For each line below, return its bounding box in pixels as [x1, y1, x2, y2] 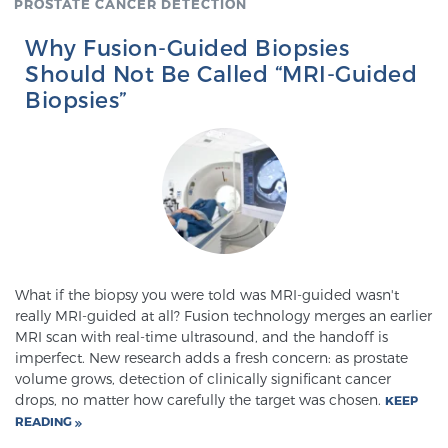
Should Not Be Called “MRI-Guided [25, 60, 417, 87]
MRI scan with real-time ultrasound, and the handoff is [15, 328, 388, 346]
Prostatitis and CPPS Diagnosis [105, 133, 343, 151]
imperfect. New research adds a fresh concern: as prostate [15, 349, 408, 367]
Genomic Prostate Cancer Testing [97, 53, 351, 71]
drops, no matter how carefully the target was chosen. [15, 391, 385, 409]
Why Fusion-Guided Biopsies [25, 34, 349, 61]
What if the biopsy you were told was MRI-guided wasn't [15, 286, 399, 304]
